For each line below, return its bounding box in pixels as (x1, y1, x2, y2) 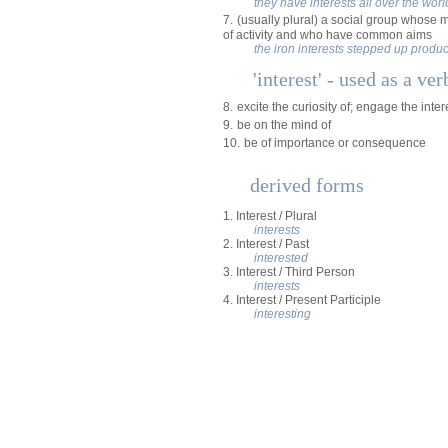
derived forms (250, 174, 364, 196)
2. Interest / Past (223, 237, 309, 251)
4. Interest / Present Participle (223, 293, 381, 307)
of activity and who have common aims (223, 28, 432, 42)
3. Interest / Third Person (223, 265, 355, 279)
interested (254, 251, 308, 265)
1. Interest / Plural (223, 209, 317, 223)
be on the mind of (237, 118, 331, 132)
